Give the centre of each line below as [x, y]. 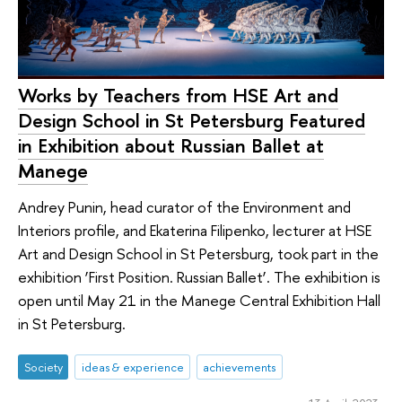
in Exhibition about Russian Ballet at [171, 146]
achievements [240, 367]
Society [43, 367]
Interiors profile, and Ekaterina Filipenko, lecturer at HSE [195, 230]
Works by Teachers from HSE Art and [178, 96]
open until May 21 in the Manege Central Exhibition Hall [199, 300]
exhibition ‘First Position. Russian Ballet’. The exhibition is [199, 276]
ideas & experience [132, 367]
